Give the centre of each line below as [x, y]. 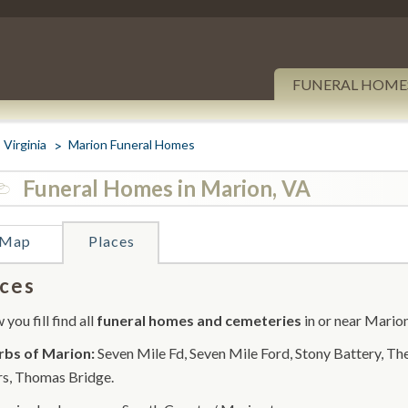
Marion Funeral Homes [132, 144]
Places [111, 241]
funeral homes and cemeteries [199, 320]
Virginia [25, 144]
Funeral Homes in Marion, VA [167, 188]
